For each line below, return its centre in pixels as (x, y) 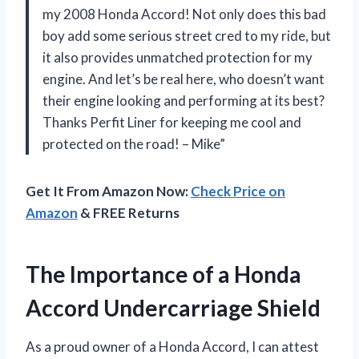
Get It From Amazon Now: (108, 191)
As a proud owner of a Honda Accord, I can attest (172, 346)
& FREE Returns (129, 212)
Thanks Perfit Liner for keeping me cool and (172, 122)
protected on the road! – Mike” (134, 143)
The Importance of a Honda (163, 274)
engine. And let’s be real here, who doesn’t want (184, 79)
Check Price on (238, 191)
